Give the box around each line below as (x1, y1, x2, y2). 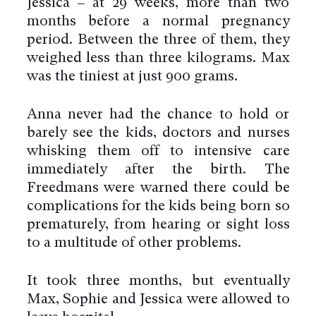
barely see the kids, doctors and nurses (26, 126, 290, 140)
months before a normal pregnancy (26, 14, 290, 29)
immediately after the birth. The (26, 162, 290, 177)
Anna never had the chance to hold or (26, 107, 290, 122)
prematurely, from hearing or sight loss (26, 217, 290, 232)
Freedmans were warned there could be (26, 181, 290, 195)
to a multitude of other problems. (26, 236, 241, 250)
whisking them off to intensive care (26, 144, 290, 159)
